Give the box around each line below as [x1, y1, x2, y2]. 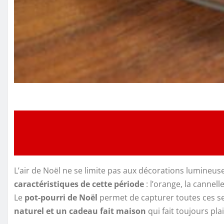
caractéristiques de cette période [14, 178, 144, 189]
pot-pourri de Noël [24, 191, 97, 203]
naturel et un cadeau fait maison [14, 205, 146, 216]
